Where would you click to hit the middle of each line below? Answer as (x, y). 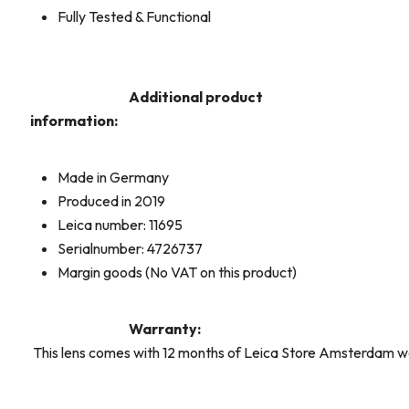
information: (74, 120)
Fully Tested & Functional (134, 16)
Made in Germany (113, 177)
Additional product (196, 96)
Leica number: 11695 (120, 224)
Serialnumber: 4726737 (130, 248)
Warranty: (165, 328)
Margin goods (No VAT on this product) (177, 272)
